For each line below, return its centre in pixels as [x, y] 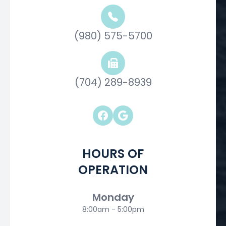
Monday [113, 197]
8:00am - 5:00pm [113, 210]
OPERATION [113, 170]
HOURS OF [113, 154]
